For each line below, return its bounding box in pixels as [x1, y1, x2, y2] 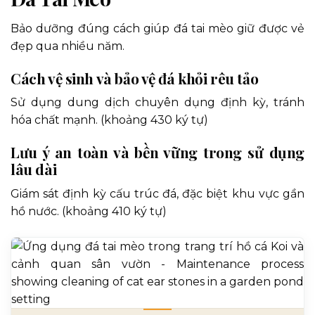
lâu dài [11, 159, 57, 179]
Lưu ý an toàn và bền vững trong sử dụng [11, 142, 304, 162]
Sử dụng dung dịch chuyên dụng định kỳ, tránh [11, 96, 304, 110]
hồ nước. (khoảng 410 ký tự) [11, 204, 167, 218]
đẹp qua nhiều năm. [11, 39, 124, 53]
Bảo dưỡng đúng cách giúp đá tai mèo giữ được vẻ [11, 22, 304, 36]
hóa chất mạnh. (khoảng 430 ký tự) [11, 113, 208, 127]
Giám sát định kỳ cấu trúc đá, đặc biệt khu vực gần [11, 186, 304, 200]
